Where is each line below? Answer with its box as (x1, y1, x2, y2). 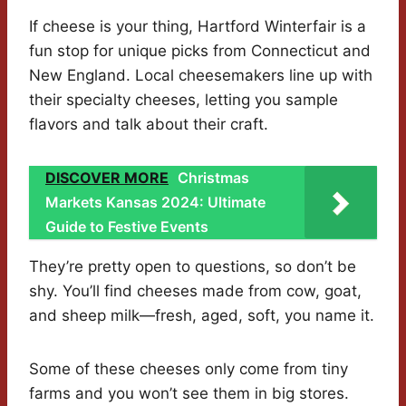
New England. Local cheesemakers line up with (29, 66, 372, 85)
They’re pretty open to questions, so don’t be (29, 257, 356, 276)
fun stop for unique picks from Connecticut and (29, 42, 371, 61)
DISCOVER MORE (45, 169, 169, 188)
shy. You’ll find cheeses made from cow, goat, (29, 282, 362, 301)
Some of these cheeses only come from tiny (29, 360, 348, 379)
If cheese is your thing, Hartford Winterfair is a (29, 17, 366, 36)
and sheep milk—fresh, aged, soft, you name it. (29, 306, 374, 325)
